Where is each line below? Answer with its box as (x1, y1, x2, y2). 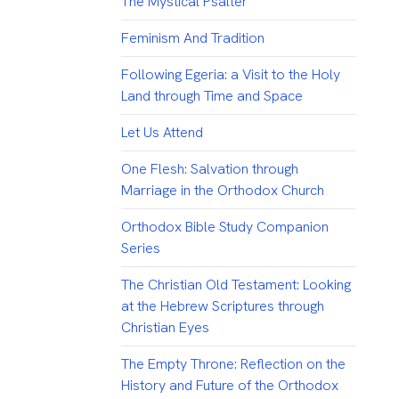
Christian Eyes (120, 318, 209, 338)
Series (120, 239, 160, 258)
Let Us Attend (120, 123, 203, 142)
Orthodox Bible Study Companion (120, 217, 329, 237)
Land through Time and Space (120, 86, 303, 106)
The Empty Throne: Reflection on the (120, 354, 346, 374)
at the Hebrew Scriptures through (120, 297, 324, 316)
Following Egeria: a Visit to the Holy (120, 65, 340, 85)
